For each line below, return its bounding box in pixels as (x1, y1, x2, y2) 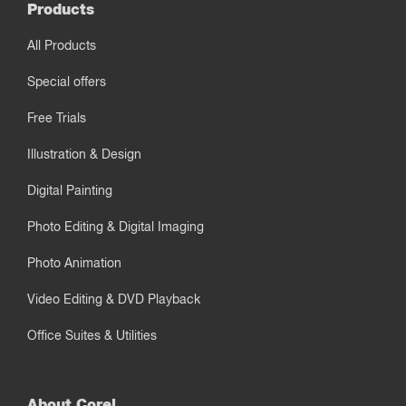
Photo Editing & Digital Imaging (27, 218, 204, 235)
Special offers (27, 73, 106, 90)
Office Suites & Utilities (27, 327, 157, 343)
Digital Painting (27, 182, 112, 198)
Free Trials (27, 110, 86, 126)
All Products (27, 37, 96, 53)
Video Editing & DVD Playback (27, 291, 200, 307)
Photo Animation (27, 255, 121, 271)
